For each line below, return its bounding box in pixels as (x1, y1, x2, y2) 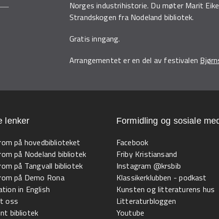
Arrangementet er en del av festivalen (69, 54, 200, 66)
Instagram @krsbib (116, 160, 181, 172)
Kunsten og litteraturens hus (116, 183, 215, 195)
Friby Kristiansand (116, 148, 177, 160)
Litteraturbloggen (116, 195, 176, 207)
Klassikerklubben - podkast (116, 172, 207, 183)
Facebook (116, 136, 149, 148)
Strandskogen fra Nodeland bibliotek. (69, 11, 194, 23)
